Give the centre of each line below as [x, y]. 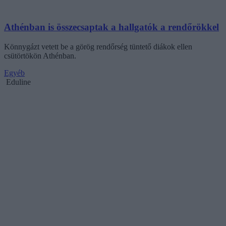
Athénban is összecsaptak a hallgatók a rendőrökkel [111, 27]
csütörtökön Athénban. [40, 55]
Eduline [18, 82]
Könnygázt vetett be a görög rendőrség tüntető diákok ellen [98, 46]
